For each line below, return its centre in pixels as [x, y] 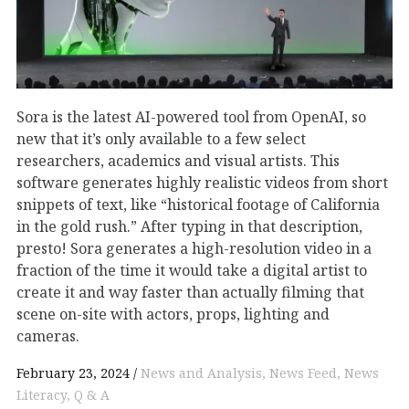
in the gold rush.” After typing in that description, [189, 226]
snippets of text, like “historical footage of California [198, 204]
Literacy [42, 395]
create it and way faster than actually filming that [190, 292]
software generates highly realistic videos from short [202, 182]
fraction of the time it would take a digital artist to [192, 270]
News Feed [303, 373]
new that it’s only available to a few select [161, 138]
